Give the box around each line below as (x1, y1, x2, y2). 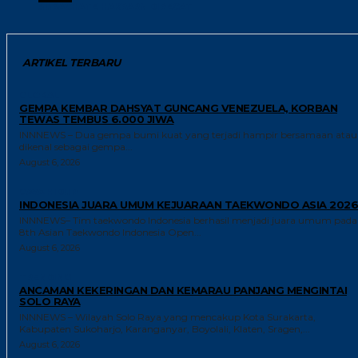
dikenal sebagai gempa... (19, 140, 133, 153)
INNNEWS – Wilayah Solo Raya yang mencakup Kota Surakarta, (19, 310, 316, 323)
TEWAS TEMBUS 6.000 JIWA (19, 112, 174, 125)
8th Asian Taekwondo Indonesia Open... (19, 225, 201, 238)
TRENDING (19, 271, 71, 283)
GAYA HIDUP (19, 185, 78, 197)
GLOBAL (19, 89, 59, 101)
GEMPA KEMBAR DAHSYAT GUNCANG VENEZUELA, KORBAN (19, 101, 337, 114)
